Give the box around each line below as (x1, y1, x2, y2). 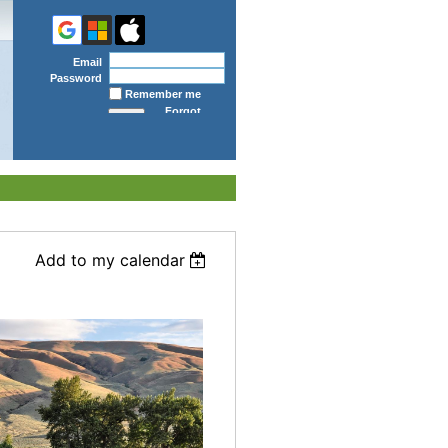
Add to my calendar (34, 250, 185, 270)
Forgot (164, 105, 201, 117)
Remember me (124, 88, 201, 100)
